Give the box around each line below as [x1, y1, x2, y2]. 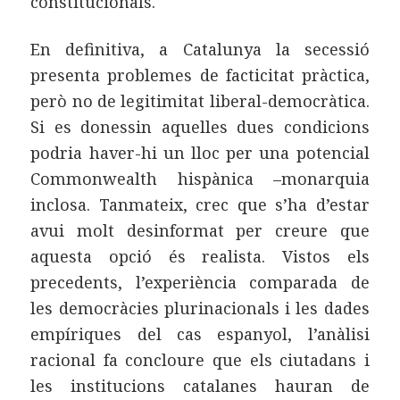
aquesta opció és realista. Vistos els [30, 246, 370, 268]
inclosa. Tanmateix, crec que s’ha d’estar [30, 194, 370, 216]
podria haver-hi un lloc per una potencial [30, 142, 370, 164]
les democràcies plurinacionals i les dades [30, 297, 370, 320]
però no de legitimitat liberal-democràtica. [30, 90, 370, 112]
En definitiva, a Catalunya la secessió [30, 38, 370, 61]
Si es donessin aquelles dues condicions [30, 116, 370, 138]
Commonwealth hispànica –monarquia [30, 168, 370, 190]
